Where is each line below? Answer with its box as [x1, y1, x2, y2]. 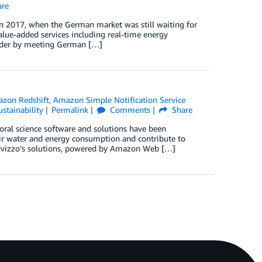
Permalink [51, 105, 89, 115]
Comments [108, 105, 151, 115]
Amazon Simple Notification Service [53, 95, 186, 105]
